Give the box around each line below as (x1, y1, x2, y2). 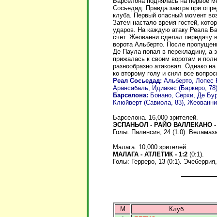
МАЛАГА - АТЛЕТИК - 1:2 (113, 150, 189, 158)
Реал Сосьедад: (113, 77, 164, 84)
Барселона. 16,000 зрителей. (113, 113, 198, 121)
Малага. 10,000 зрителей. (113, 143, 188, 151)
